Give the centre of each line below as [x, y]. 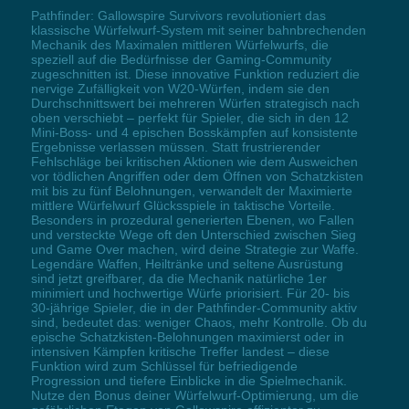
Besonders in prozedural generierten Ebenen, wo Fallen [192, 220]
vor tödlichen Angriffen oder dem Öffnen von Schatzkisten [197, 176]
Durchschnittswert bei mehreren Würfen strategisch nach [195, 103]
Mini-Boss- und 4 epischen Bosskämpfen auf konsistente [194, 132]
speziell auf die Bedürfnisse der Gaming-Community [181, 59]
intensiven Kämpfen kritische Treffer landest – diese [180, 351]
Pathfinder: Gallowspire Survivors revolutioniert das [178, 15]
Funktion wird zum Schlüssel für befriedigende [164, 366]
